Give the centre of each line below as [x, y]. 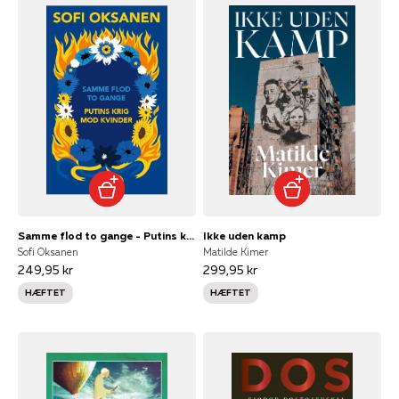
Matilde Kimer [236, 252]
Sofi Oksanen [48, 252]
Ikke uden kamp [244, 235]
